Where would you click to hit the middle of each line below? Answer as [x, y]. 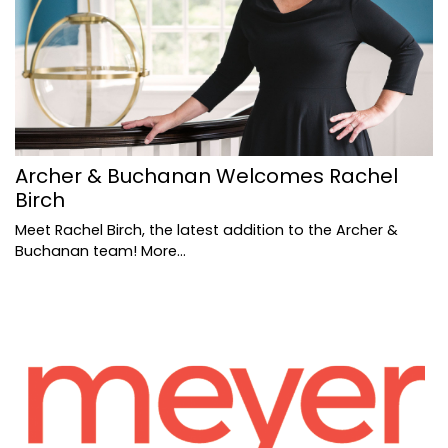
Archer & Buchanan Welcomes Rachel [206, 176]
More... [163, 251]
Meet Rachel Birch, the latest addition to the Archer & [206, 230]
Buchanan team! [78, 251]
